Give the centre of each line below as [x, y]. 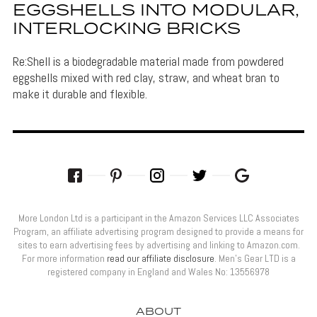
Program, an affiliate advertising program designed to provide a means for [158, 231]
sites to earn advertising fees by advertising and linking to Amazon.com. [158, 244]
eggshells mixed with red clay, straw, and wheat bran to [146, 77]
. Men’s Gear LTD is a [255, 258]
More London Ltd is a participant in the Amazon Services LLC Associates [158, 218]
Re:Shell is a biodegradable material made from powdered [148, 61]
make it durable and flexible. [80, 93]
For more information [64, 258]
